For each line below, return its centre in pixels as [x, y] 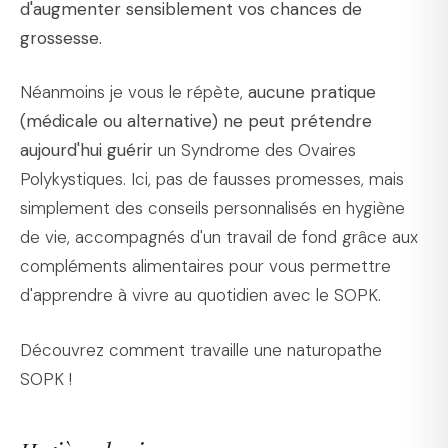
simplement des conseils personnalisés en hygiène [212, 208]
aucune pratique [312, 92]
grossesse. [61, 37]
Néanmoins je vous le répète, [134, 92]
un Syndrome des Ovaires [257, 150]
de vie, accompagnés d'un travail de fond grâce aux [219, 237]
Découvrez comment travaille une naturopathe [201, 349]
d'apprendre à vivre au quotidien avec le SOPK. [200, 295]
